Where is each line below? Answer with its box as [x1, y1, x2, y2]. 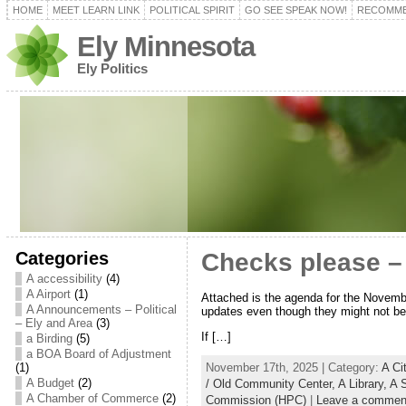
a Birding [25, 332, 72, 345]
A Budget [25, 376, 74, 390]
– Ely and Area [14, 316, 92, 330]
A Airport [25, 287, 71, 301]
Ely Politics [76, 61, 148, 76]
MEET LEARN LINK [52, 5, 140, 15]
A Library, [337, 376, 390, 391]
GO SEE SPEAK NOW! [244, 5, 347, 15]
